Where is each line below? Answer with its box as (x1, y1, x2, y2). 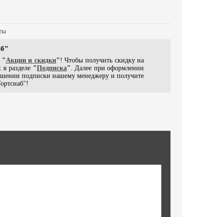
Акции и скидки (5, 57, 56, 64)
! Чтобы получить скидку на (60, 57, 144, 64)
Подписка (36, 64, 67, 72)
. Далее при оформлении (70, 64, 144, 72)
